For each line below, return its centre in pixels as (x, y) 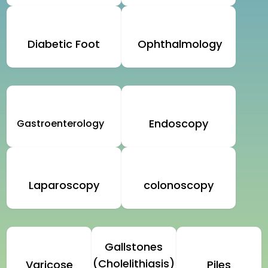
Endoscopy (178, 124)
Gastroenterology (61, 124)
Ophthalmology (182, 44)
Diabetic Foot (64, 44)
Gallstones (134, 247)
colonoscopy (178, 185)
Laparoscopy (64, 185)
